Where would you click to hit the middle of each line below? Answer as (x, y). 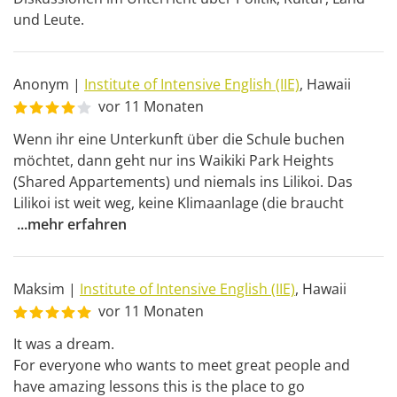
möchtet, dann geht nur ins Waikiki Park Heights (174, 160)
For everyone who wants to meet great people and (182, 365)
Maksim (39, 289)
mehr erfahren (77, 224)
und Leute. (49, 19)
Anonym (41, 84)
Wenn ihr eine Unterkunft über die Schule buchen (179, 139)
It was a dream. (64, 344)
